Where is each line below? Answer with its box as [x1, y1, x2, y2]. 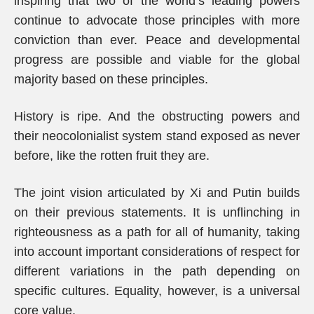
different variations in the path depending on [14, 264, 300, 278]
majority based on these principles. [14, 72, 208, 86]
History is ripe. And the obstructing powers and [14, 109, 300, 123]
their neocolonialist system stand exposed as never [14, 129, 300, 143]
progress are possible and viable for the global [14, 53, 300, 67]
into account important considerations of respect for [14, 245, 300, 259]
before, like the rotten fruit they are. [14, 149, 210, 163]
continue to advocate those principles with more [14, 13, 300, 27]
